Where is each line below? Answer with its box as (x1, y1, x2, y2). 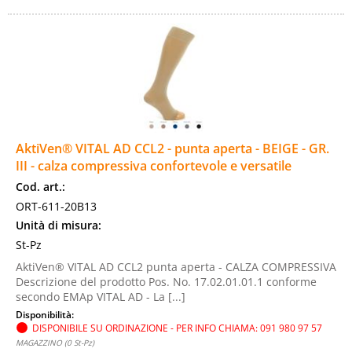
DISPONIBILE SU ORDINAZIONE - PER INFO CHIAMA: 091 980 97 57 (32, 321, 322, 334)
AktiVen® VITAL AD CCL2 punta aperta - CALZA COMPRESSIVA (16, 259, 336, 274)
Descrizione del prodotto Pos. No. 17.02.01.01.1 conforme (16, 274, 317, 289)
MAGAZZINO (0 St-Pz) (16, 337, 94, 348)
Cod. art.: (16, 179, 65, 194)
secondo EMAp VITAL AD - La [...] (16, 289, 185, 304)
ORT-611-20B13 (16, 199, 97, 214)
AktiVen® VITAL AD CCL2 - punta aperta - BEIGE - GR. (16, 140, 329, 157)
